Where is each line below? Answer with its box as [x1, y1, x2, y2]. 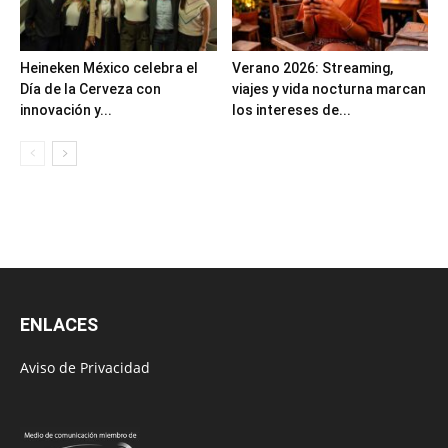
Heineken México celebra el [20, 60, 198, 77]
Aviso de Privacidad [20, 358, 150, 378]
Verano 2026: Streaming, [231, 60, 393, 77]
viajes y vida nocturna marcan [231, 81, 426, 98]
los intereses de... [231, 102, 351, 119]
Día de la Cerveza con [20, 81, 161, 98]
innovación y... [20, 102, 112, 119]
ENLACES [20, 314, 98, 336]
